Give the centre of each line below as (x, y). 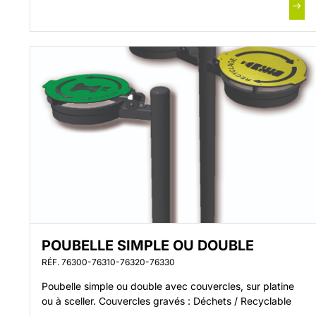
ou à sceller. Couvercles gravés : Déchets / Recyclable (166, 301)
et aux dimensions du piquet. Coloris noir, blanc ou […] (166, 14)
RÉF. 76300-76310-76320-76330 (108, 262)
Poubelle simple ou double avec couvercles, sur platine (168, 286)
